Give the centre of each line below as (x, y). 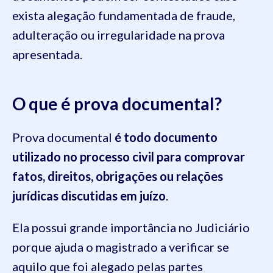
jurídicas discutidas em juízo (89, 196)
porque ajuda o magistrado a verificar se (121, 247)
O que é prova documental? (117, 104)
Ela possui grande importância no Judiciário (131, 228)
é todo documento (166, 137)
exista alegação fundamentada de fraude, (124, 16)
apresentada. (47, 55)
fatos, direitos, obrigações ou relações (118, 176)
